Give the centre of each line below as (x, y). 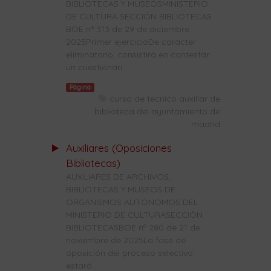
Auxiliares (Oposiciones (119, 148)
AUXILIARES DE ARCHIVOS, (118, 177)
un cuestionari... (96, 67)
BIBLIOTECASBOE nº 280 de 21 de (133, 228)
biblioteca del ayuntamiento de (157, 112)
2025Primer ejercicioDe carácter (131, 41)
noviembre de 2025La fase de (126, 240)
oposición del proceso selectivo (129, 253)
